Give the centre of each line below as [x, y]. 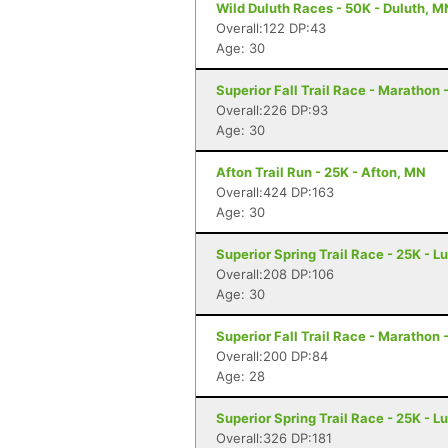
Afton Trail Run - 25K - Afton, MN [321, 172]
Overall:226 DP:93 [272, 110]
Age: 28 [240, 376]
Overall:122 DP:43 [271, 28]
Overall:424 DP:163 [275, 192]
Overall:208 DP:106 [275, 274]
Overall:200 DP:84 [272, 356]
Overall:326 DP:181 [274, 438]
